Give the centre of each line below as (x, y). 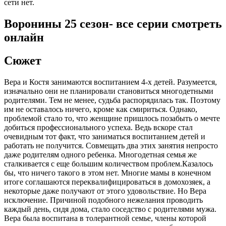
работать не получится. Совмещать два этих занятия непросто (111, 146)
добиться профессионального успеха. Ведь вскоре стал (98, 128)
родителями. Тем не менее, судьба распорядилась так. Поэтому (112, 100)
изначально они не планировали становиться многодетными (109, 91)
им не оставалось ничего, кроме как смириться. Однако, (101, 109)
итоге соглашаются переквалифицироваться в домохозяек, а (107, 182)
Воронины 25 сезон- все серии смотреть (113, 23)
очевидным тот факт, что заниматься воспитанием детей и (105, 137)
